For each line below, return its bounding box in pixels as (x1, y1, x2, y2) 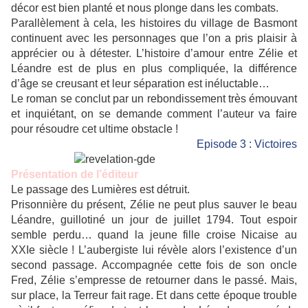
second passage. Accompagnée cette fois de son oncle (11, 259, 297, 272)
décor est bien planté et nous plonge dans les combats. (11, 2, 278, 14)
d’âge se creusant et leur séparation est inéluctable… (11, 78, 269, 90)
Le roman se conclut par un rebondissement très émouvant (11, 93, 297, 105)
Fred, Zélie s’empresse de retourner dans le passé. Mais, (11, 274, 297, 287)
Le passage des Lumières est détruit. (11, 184, 190, 196)
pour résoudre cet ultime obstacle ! (11, 123, 178, 135)
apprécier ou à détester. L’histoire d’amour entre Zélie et (11, 47, 297, 60)
